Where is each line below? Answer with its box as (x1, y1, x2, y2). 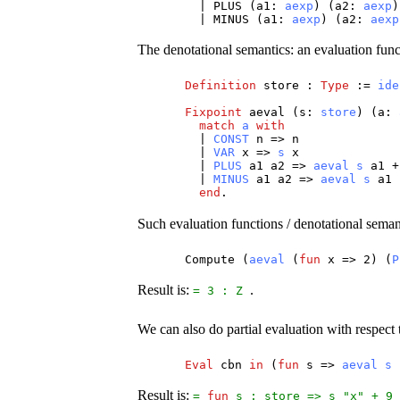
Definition (185, 79, 257, 93)
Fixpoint (185, 105, 243, 120)
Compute (185, 252, 236, 266)
